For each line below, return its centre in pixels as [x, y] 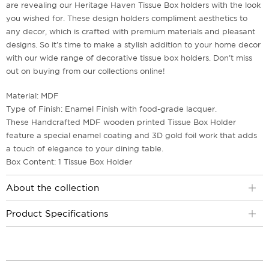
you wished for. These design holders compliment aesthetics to [127, 19]
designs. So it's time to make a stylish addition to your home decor [133, 45]
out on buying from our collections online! [86, 71]
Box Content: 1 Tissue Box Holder [69, 162]
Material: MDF [32, 96]
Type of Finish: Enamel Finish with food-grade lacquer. [111, 109]
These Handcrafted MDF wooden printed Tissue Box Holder [121, 122]
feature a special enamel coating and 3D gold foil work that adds [131, 136]
